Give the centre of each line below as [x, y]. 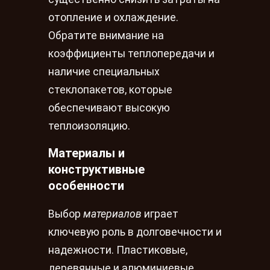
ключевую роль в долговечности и [135, 232]
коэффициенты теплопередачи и [131, 53]
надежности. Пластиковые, [118, 250]
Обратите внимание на [106, 35]
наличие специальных [104, 71]
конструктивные [96, 170]
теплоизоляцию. [89, 126]
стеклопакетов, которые [110, 89]
